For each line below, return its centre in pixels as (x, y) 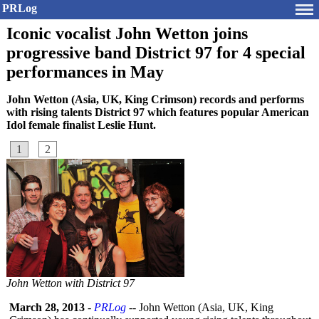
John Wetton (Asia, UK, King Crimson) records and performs (155, 99)
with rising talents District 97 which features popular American (158, 112)
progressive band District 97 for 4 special (156, 53)
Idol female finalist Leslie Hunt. (81, 125)
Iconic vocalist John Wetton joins (127, 33)
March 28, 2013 (47, 307)
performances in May (85, 72)
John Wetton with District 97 (70, 283)
